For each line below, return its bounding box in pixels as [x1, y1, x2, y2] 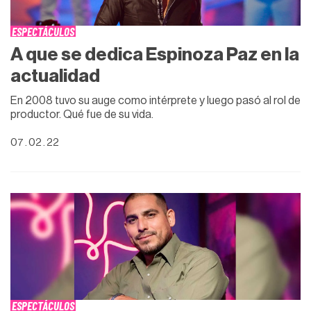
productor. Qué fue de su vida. [10, 108, 153, 120]
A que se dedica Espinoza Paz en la [10, 44, 299, 64]
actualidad [10, 66, 100, 85]
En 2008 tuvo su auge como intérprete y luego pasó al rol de [10, 94, 301, 106]
